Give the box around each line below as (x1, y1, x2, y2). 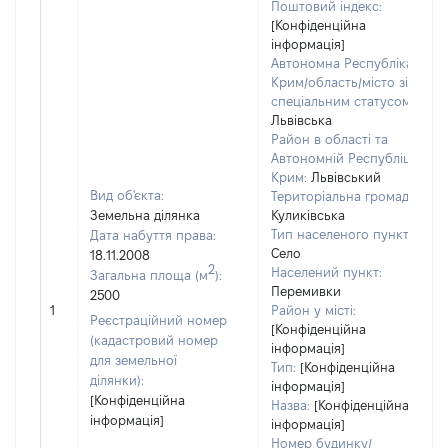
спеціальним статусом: (271, 94, 414, 108)
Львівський (311, 170, 381, 184)
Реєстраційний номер (90, 313, 227, 327)
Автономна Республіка (271, 56, 413, 70)
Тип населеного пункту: (271, 227, 419, 241)
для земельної (90, 353, 177, 367)
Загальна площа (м (90, 268, 208, 282)
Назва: (271, 398, 310, 412)
